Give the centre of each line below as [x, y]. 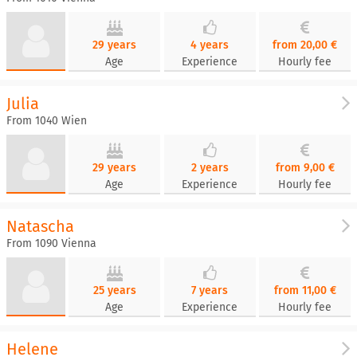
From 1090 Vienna [51, 243]
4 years [210, 45]
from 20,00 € [305, 45]
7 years [210, 290]
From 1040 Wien [47, 121]
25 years [114, 290]
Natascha [40, 226]
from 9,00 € [305, 168]
